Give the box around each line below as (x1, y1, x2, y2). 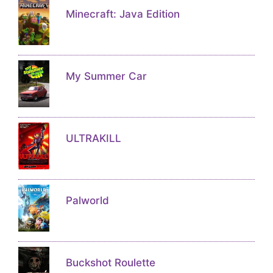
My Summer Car (65, 70, 147, 83)
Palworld (65, 194, 109, 207)
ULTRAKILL (65, 132, 121, 145)
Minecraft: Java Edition (65, 8, 180, 21)
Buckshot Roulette (65, 257, 155, 269)
